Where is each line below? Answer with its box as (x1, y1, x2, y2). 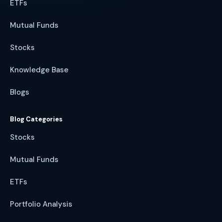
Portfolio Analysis (10, 199, 72, 209)
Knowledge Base (10, 64, 68, 75)
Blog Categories (10, 114, 62, 123)
